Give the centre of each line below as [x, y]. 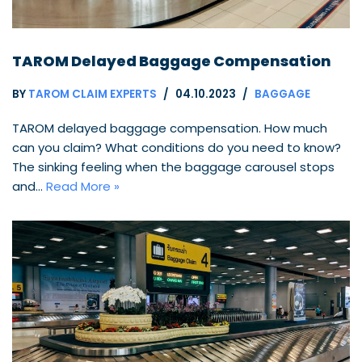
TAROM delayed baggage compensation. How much [170, 128]
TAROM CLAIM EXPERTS [93, 95]
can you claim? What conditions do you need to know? [177, 148]
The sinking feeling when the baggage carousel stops [173, 167]
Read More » [83, 187]
